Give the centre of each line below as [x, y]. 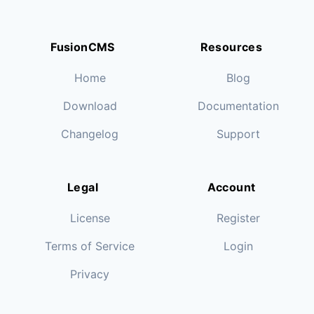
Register [238, 218]
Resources [231, 47]
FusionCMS [83, 47]
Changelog [90, 134]
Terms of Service [90, 246]
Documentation [238, 106]
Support [238, 134]
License [90, 218]
